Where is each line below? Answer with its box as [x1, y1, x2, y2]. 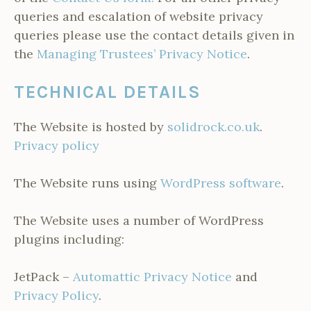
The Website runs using [14, 175, 160, 192]
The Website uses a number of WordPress [14, 212, 264, 229]
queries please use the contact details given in [14, 27, 294, 44]
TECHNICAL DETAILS [14, 82, 201, 103]
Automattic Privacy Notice [73, 269, 232, 285]
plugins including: [14, 231, 124, 248]
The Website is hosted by [14, 119, 167, 135]
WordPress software [160, 175, 281, 192]
